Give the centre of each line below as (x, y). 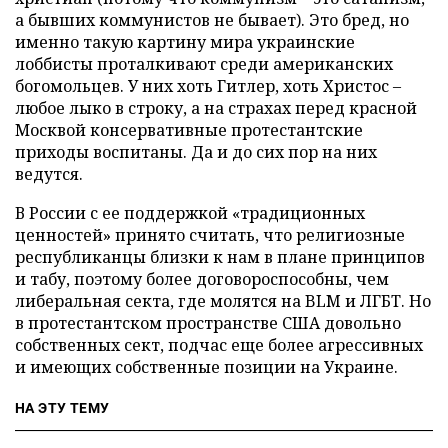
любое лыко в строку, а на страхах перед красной (216, 107)
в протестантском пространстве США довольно (208, 322)
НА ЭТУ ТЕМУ (62, 407)
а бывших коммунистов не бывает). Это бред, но (212, 19)
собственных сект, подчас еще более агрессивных (219, 344)
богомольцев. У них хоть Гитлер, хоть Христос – (208, 85)
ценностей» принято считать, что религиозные (210, 234)
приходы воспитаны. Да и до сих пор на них (196, 151)
